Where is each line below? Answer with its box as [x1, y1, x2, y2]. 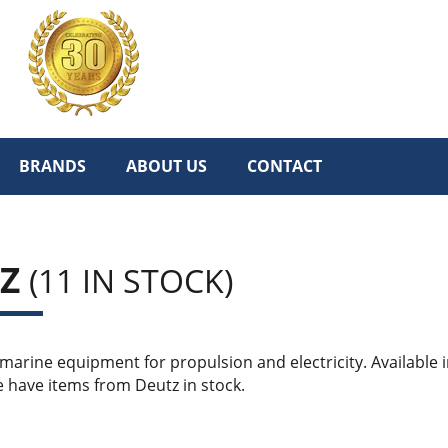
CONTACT [247, 155, 322, 177]
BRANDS [19, 155, 86, 177]
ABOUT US [126, 155, 207, 177]
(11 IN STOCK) [29, 259, 233, 302]
